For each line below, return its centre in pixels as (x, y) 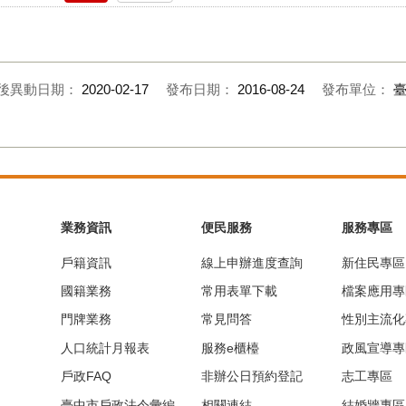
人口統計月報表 (105, 348)
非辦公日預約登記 (252, 377)
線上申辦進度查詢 (252, 262)
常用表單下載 (239, 291)
